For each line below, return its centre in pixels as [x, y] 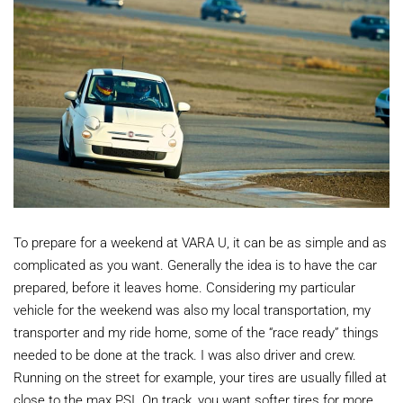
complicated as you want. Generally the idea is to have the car [195, 264]
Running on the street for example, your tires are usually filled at [200, 376]
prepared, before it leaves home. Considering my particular [184, 287]
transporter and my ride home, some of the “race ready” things [196, 331]
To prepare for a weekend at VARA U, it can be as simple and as [200, 242]
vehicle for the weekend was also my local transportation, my [192, 309]
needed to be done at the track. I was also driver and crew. [185, 354]
